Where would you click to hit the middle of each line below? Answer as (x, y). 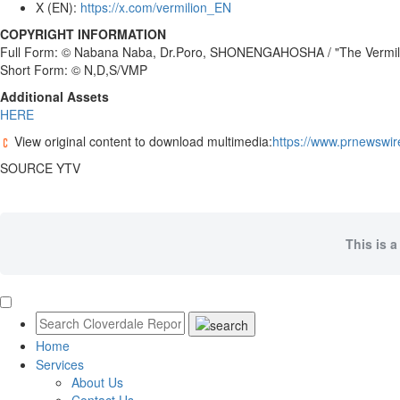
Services (60, 365)
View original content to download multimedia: (142, 141)
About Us (97, 383)
